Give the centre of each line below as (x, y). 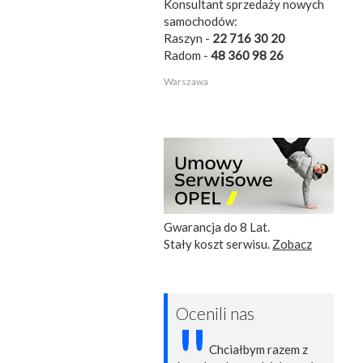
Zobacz (292, 244)
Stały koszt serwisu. (218, 244)
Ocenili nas (215, 314)
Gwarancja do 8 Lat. (217, 227)
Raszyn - (188, 38)
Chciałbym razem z (258, 350)
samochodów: (201, 21)
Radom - (187, 56)
